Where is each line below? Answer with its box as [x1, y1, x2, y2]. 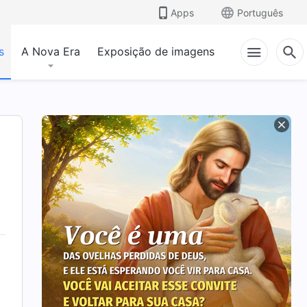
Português [237, 6, 283, 19]
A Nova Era [21, 45, 80, 58]
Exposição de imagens [97, 45, 214, 58]
